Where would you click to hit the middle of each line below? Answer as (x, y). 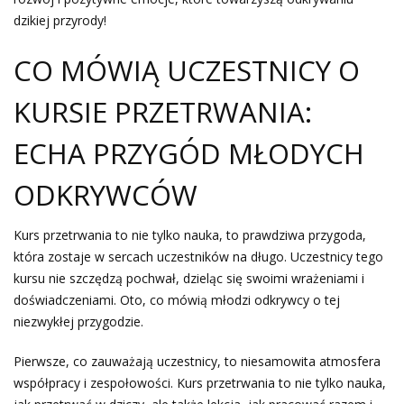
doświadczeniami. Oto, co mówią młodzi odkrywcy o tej (177, 300)
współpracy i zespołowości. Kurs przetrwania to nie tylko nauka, (200, 383)
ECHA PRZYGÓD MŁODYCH (189, 154)
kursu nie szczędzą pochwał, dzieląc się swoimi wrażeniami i (189, 279)
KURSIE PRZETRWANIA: (163, 112)
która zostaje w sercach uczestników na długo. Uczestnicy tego (198, 257)
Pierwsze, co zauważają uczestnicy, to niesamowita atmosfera (197, 362)
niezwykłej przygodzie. (78, 322)
